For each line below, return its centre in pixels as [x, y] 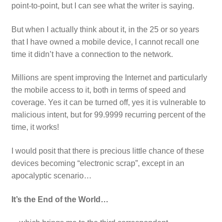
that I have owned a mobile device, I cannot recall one [105, 42]
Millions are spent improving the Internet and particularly [109, 78]
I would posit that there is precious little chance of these [108, 151]
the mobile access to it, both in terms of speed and [98, 90]
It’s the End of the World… [60, 199]
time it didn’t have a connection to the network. [92, 54]
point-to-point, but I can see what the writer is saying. [103, 6]
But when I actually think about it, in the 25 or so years [105, 29]
